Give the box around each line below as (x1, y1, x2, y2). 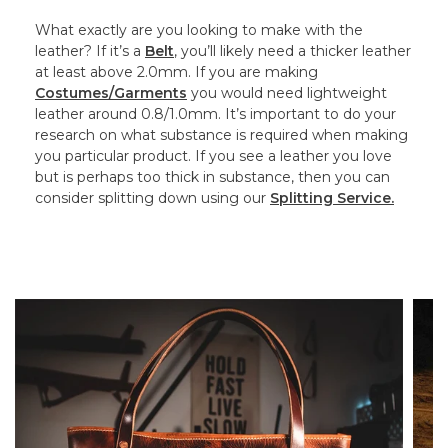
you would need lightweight (187, 84, 387, 103)
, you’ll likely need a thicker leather (174, 42, 411, 61)
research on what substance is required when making (35, 126, 408, 145)
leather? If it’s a (35, 42, 145, 61)
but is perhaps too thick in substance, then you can (35, 168, 390, 187)
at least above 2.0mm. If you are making (35, 63, 318, 82)
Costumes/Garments (35, 84, 187, 103)
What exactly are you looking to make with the (35, 21, 363, 40)
